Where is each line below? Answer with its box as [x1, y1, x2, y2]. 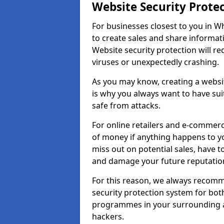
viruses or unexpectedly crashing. [92, 56, 219, 67]
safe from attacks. [92, 100, 162, 111]
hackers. [92, 211, 126, 222]
